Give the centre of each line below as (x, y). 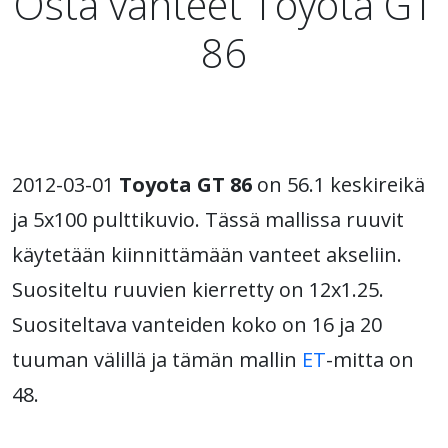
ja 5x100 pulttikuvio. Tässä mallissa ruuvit (208, 219)
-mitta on (370, 359)
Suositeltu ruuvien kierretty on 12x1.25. (198, 289)
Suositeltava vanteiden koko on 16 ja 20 (197, 324)
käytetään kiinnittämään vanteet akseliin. (207, 254)
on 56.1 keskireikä (338, 184)
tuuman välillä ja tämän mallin (157, 359)
